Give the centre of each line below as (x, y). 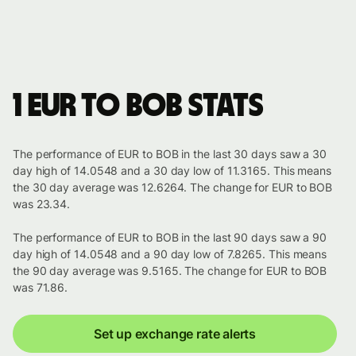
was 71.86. (41, 288)
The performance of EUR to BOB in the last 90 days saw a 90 (170, 238)
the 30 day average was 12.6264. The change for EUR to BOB (173, 188)
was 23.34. (42, 204)
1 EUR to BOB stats (138, 107)
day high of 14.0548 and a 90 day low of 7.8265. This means (170, 254)
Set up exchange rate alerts (175, 334)
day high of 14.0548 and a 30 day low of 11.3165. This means (172, 171)
